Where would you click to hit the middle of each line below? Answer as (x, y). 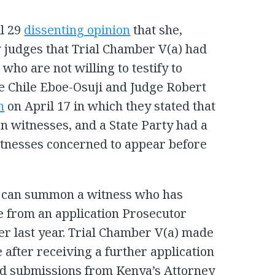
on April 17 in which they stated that (110, 106)
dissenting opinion (77, 30)
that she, (157, 30)
